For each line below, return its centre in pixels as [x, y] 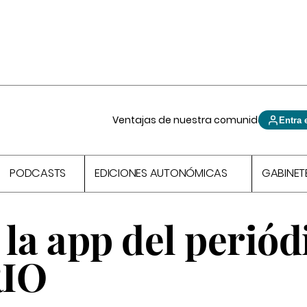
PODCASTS [38, 173]
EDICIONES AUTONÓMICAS [161, 173]
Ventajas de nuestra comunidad [192, 120]
